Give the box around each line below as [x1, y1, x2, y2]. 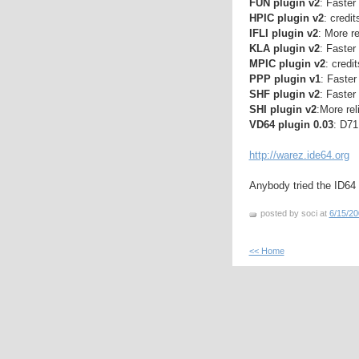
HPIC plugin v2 [248, 11, 324, 24]
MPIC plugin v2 [248, 57, 325, 70]
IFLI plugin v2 [248, 26, 318, 39]
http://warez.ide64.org [248, 148, 349, 161]
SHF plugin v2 [248, 87, 320, 100]
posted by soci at [260, 208, 329, 218]
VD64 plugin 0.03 [248, 118, 333, 131]
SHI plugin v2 [248, 103, 317, 115]
